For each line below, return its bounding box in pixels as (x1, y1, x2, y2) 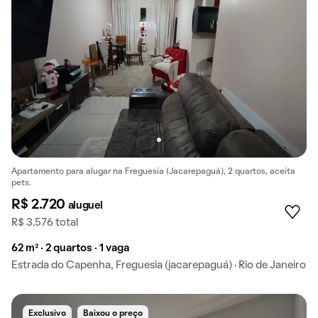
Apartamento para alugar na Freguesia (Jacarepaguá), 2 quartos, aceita (11, 168, 295, 176)
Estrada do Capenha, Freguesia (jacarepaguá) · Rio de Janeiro (11, 261, 306, 271)
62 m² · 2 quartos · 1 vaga (11, 243, 129, 254)
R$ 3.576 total (11, 218, 78, 229)
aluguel (67, 201, 103, 212)
